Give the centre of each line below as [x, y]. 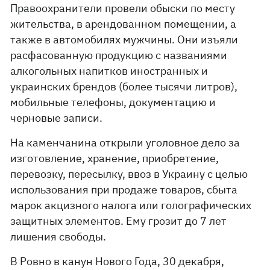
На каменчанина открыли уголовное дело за [125, 143]
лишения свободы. [58, 237]
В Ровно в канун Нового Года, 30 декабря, [118, 261]
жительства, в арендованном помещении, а [124, 24]
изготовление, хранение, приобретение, [115, 158]
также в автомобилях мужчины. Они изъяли [124, 39]
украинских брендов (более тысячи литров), [124, 86]
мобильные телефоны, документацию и [113, 102]
